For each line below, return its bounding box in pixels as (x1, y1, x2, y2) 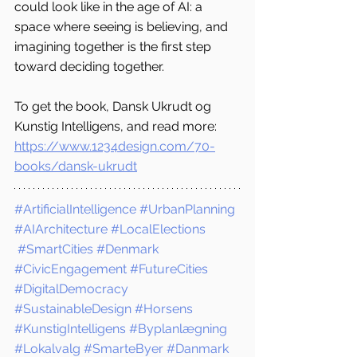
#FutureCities (130, 261, 208, 277)
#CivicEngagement (14, 261, 127, 277)
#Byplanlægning (129, 321, 227, 337)
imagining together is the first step (14, 39, 214, 55)
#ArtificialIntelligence (14, 202, 136, 218)
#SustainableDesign (14, 301, 131, 317)
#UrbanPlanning (139, 202, 235, 218)
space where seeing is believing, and (14, 19, 231, 35)
